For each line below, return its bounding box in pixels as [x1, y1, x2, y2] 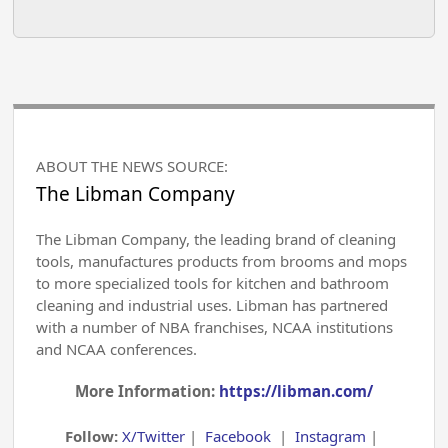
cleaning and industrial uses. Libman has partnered [36, 294, 389, 315]
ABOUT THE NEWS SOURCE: [36, 155, 229, 176]
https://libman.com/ [218, 380, 373, 401]
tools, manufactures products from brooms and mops [36, 250, 408, 271]
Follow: [65, 425, 123, 446]
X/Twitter [122, 425, 186, 446]
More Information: [74, 380, 219, 401]
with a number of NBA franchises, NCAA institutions [36, 316, 394, 337]
